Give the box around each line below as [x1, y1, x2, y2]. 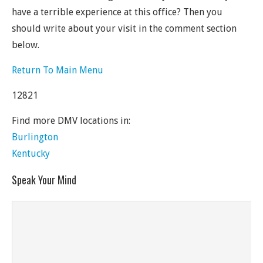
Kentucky [12, 148, 50, 159]
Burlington [12, 131, 58, 143]
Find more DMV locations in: [12, 115, 130, 126]
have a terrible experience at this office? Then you [12, 6, 222, 18]
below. [12, 39, 39, 50]
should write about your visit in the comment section [12, 23, 237, 34]
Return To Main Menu [12, 65, 103, 76]
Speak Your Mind [12, 172, 76, 187]
